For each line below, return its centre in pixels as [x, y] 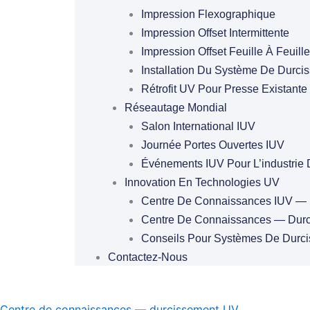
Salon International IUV [198, 126]
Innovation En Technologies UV [202, 182]
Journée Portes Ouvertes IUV [212, 145]
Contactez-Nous [147, 257]
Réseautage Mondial [175, 108]
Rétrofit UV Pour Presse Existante [224, 89]
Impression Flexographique [208, 14]
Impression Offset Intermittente [215, 33]
